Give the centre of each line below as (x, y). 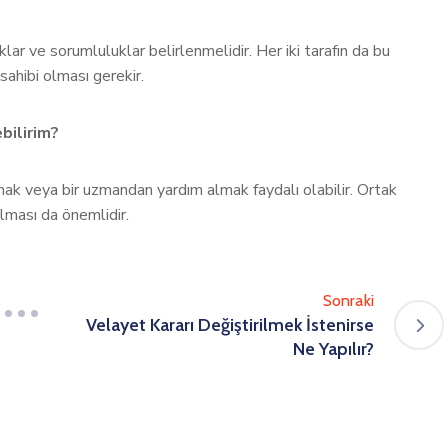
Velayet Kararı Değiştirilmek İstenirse (230, 325)
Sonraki (348, 300)
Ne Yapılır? (333, 349)
